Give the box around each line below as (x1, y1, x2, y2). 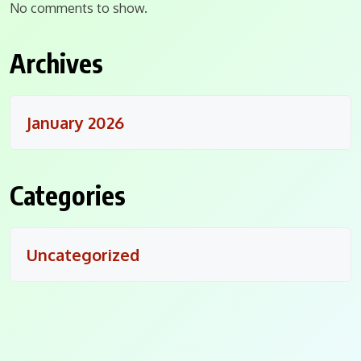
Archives (10, 47, 103, 80)
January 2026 (27, 112, 124, 134)
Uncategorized (27, 244, 139, 266)
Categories (10, 179, 126, 212)
